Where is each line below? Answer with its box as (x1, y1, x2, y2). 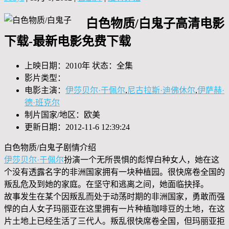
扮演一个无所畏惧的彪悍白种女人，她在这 (64, 155, 219, 165)
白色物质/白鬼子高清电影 (86, 16, 224, 30)
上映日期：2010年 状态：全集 (25, 61, 133, 71)
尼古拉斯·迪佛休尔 (127, 86, 195, 95)
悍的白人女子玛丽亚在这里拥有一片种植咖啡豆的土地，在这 (4, 204, 225, 214)
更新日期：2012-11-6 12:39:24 (25, 123, 130, 132)
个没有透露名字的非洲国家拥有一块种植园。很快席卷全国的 (4, 168, 225, 177)
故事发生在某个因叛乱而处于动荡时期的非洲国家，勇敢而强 (4, 192, 225, 201)
